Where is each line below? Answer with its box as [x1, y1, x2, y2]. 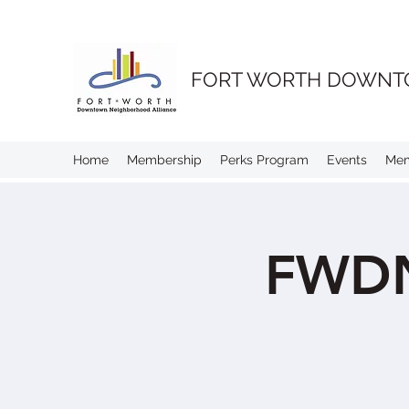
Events [327, 152, 367, 167]
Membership [127, 152, 202, 167]
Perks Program [220, 152, 309, 167]
